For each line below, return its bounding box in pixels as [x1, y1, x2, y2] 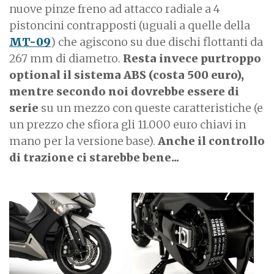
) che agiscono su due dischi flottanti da [51, 34, 263, 49]
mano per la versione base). [9, 133, 158, 148]
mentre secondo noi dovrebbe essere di [9, 84, 239, 98]
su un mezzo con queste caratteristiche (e [39, 100, 263, 115]
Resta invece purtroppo [123, 51, 261, 65]
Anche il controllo [158, 133, 265, 148]
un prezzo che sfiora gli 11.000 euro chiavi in [9, 117, 246, 131]
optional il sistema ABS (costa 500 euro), [9, 67, 244, 82]
